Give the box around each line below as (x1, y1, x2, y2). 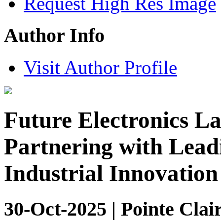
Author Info (4, 24, 105, 47)
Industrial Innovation (4, 160, 218, 186)
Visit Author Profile (24, 56, 177, 78)
